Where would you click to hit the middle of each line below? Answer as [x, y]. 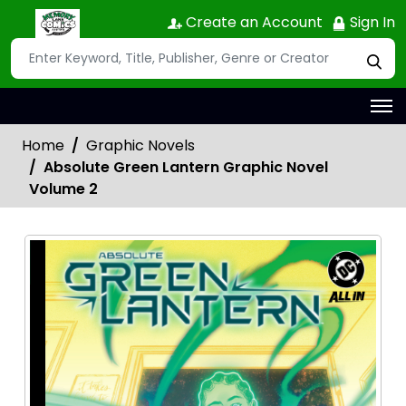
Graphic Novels [140, 145]
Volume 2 [63, 188]
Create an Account [252, 22]
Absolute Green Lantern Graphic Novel [186, 167]
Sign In [371, 22]
